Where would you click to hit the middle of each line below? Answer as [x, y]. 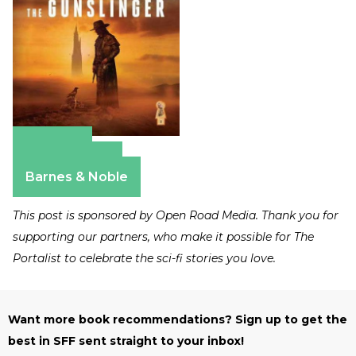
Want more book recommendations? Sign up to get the [178, 320]
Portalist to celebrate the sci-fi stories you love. [146, 259]
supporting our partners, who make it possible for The [163, 237]
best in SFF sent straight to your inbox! [126, 341]
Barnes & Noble [77, 177]
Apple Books [68, 162]
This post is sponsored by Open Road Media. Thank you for [176, 216]
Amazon [52, 147]
